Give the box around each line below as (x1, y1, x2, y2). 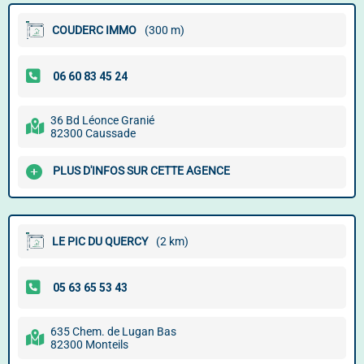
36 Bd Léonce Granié (50, 114, 154, 127)
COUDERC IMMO (52, 24, 136, 37)
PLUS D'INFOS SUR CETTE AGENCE (53, 164, 230, 178)
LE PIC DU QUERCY (52, 235, 148, 248)
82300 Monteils (50, 338, 128, 351)
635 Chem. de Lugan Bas (50, 325, 176, 338)
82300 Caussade (50, 127, 136, 140)
